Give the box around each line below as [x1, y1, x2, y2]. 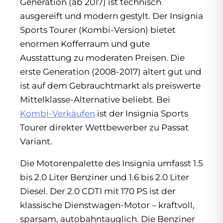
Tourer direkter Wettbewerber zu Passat [20, 122, 189, 133]
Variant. [20, 136, 52, 147]
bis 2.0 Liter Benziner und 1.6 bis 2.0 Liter [20, 172, 189, 183]
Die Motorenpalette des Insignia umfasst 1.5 [20, 158, 203, 169]
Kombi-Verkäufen [20, 109, 95, 119]
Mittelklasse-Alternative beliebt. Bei [20, 95, 170, 105]
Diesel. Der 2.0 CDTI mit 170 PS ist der [20, 186, 176, 197]
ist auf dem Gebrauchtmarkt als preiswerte [20, 81, 201, 91]
